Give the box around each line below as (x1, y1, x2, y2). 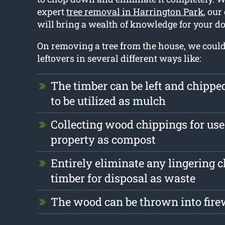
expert (37, 6, 66, 18)
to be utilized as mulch (50, 93, 166, 108)
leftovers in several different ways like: (37, 52, 201, 65)
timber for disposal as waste (50, 171, 195, 186)
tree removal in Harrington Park (66, 6, 203, 18)
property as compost (50, 132, 156, 147)
